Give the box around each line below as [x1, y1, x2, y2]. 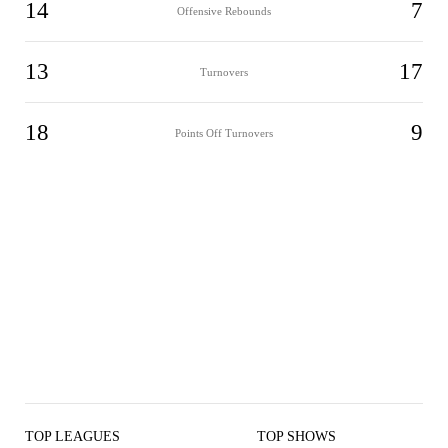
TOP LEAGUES [25, 429, 120, 444]
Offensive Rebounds [177, 4, 271, 17]
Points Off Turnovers [175, 126, 273, 139]
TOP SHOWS [257, 429, 336, 444]
